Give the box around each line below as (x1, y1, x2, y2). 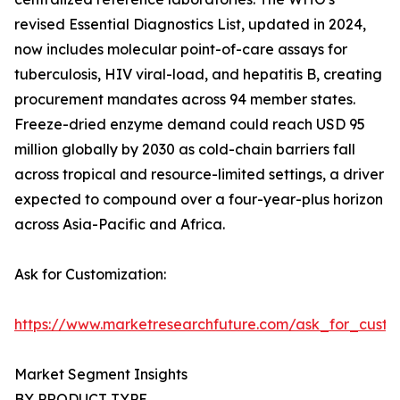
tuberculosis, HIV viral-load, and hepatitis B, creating (14, 65, 382, 84)
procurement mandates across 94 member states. (14, 90, 355, 109)
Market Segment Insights (14, 365, 187, 384)
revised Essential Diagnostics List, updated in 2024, (14, 15, 366, 34)
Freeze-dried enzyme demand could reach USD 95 (14, 115, 365, 134)
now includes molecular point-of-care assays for (14, 40, 347, 59)
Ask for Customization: (14, 265, 166, 284)
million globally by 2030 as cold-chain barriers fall (14, 140, 355, 159)
